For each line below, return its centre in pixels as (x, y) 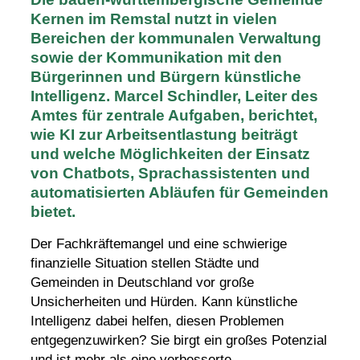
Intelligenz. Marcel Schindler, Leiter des (174, 96)
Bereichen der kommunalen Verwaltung (176, 38)
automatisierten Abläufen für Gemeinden (179, 192)
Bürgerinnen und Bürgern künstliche (166, 76)
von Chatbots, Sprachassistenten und (170, 173)
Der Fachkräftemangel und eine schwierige (158, 244)
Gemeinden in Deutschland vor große (142, 283)
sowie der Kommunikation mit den (156, 57)
